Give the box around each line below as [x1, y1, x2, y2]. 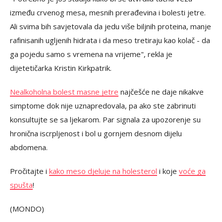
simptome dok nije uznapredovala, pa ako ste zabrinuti [10, 100, 196, 111]
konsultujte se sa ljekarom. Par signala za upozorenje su [10, 114, 201, 124]
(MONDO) [10, 203, 44, 214]
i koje [157, 166, 179, 176]
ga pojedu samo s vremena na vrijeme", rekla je [10, 49, 172, 59]
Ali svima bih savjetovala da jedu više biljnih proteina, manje [10, 21, 211, 31]
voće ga [179, 166, 206, 176]
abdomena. [10, 142, 48, 152]
